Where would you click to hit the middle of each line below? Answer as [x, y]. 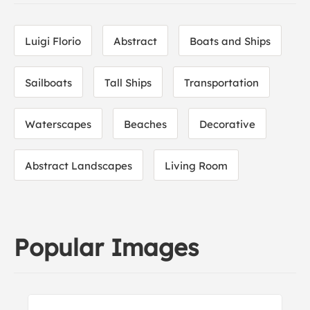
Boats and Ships [230, 41]
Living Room [196, 166]
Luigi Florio [53, 41]
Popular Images [106, 247]
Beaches [145, 124]
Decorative [227, 124]
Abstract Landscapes [79, 166]
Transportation [221, 83]
